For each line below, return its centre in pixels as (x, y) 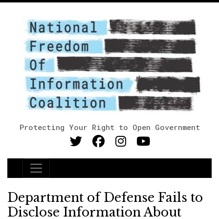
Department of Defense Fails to (105, 198)
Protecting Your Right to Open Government (109, 127)
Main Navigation (68, 174)
